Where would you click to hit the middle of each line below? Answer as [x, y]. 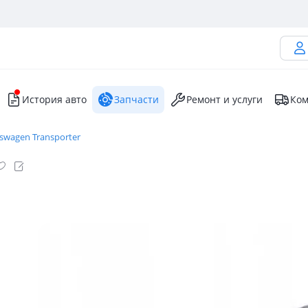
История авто [54, 99]
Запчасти [136, 99]
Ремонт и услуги [224, 99]
